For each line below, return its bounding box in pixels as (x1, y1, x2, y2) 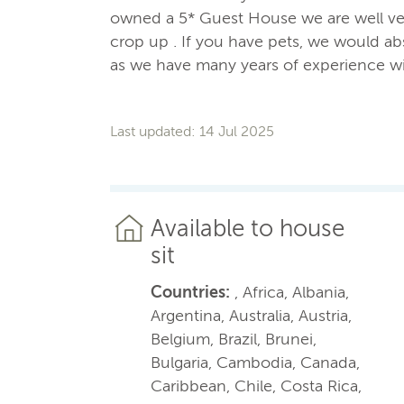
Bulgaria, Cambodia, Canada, (151, 352, 360, 372)
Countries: (151, 281, 230, 302)
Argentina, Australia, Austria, (151, 305, 352, 326)
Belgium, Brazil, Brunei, (151, 328, 317, 349)
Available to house (151, 214, 344, 243)
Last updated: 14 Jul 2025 (110, 122, 274, 140)
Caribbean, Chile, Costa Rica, (151, 375, 362, 396)
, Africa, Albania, (230, 281, 349, 302)
